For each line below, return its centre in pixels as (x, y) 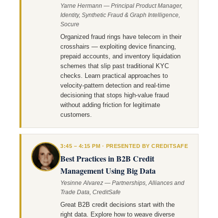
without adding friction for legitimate (110, 105)
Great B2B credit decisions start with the (118, 205)
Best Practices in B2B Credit (107, 158)
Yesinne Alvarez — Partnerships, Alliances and (122, 183)
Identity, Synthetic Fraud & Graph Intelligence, (120, 15)
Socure (70, 24)
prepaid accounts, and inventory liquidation (120, 56)
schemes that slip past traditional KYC (115, 66)
